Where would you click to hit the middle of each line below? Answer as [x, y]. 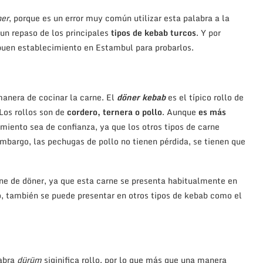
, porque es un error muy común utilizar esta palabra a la [119, 18]
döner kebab [141, 97]
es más [211, 112]
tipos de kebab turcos [154, 33]
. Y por [208, 33]
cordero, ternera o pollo [114, 112]
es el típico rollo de [206, 97]
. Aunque [179, 112]
